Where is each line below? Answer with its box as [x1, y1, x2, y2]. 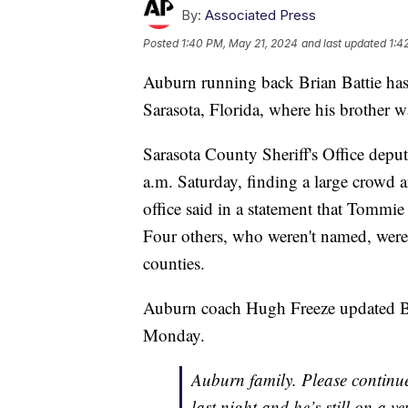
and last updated [301, 36, 386, 51]
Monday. [143, 323, 205, 347]
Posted [143, 36, 181, 51]
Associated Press [205, 6, 316, 25]
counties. [143, 251, 205, 275]
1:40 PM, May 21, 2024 [181, 36, 298, 51]
